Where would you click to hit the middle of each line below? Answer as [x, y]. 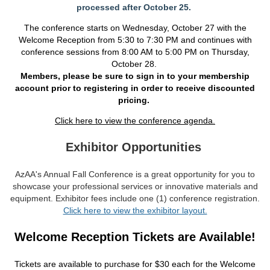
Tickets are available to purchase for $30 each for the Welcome [135, 264]
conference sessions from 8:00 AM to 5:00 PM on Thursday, [135, 52]
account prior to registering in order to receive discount [130, 88]
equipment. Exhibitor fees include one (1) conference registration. [135, 198]
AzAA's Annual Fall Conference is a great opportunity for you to [135, 174]
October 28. [135, 64]
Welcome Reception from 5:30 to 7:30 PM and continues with [135, 40]
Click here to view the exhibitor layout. [135, 210]
